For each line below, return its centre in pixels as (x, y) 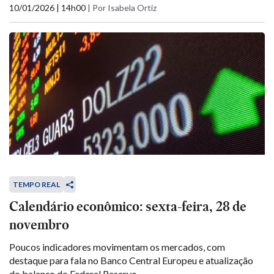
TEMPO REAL (36, 184)
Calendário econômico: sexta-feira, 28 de (128, 206)
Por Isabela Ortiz (124, 8)
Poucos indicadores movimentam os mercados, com (117, 247)
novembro (39, 225)
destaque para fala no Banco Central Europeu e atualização (131, 260)
